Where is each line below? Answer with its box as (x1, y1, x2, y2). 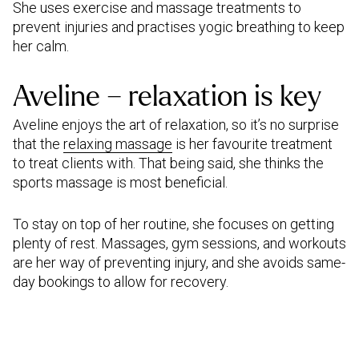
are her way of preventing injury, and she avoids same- (13, 254, 345, 271)
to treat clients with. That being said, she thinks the (13, 155, 324, 171)
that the (13, 135, 63, 152)
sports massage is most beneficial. (13, 174, 228, 191)
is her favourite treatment (172, 135, 333, 152)
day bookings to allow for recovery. (13, 273, 228, 290)
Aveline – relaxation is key (13, 81, 321, 112)
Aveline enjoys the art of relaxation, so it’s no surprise (13, 116, 339, 133)
